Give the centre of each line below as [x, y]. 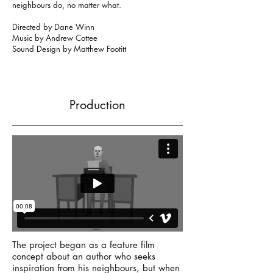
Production [97, 105]
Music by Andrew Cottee [55, 38]
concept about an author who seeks [84, 256]
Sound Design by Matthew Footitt [69, 49]
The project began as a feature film [83, 245]
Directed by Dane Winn [53, 27]
